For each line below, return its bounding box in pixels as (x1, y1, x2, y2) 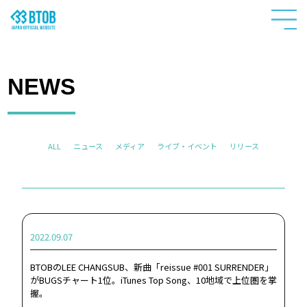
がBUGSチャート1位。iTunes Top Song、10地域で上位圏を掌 (29, 273, 277, 286)
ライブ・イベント (157, 140, 217, 152)
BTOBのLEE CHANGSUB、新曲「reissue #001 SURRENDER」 (29, 260, 273, 273)
